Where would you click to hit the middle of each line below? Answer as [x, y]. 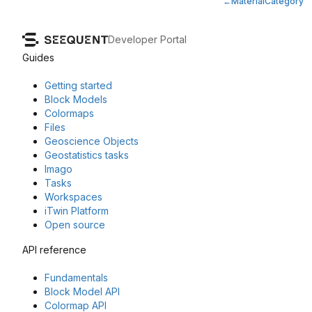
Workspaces [73, 197]
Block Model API [82, 292]
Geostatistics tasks [87, 155]
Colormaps [69, 114]
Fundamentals [76, 278]
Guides [38, 58]
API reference [54, 250]
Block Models [76, 100]
